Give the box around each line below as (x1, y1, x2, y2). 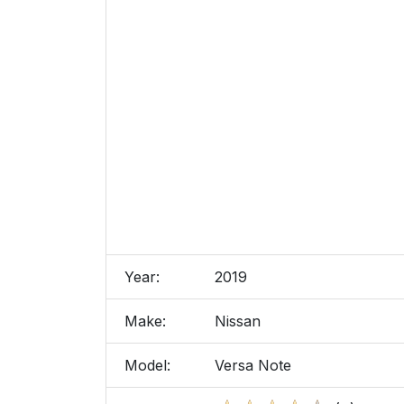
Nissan (215, 312, 261, 330)
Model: (124, 356, 170, 374)
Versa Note (215, 356, 291, 374)
